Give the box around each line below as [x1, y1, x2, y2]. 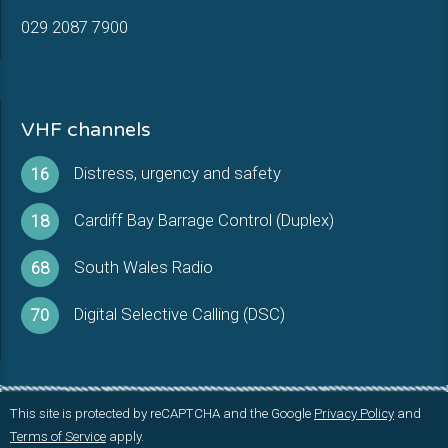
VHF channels [21, 118, 151, 142]
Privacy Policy [314, 406, 394, 421]
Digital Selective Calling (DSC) [74, 304, 285, 324]
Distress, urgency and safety [74, 163, 281, 183]
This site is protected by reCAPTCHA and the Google [10, 406, 314, 421]
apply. [106, 429, 144, 444]
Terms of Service [10, 429, 106, 444]
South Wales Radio [74, 257, 213, 277]
